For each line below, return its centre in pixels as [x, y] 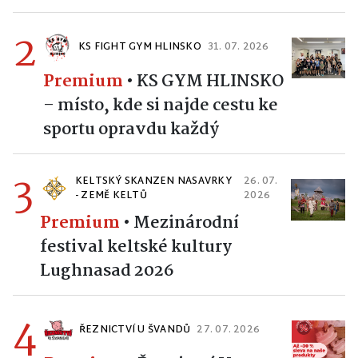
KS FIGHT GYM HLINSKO [140, 48]
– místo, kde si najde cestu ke [161, 106]
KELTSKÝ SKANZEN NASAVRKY [153, 182]
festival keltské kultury [136, 247]
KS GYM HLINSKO [210, 82]
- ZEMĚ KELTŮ [111, 196]
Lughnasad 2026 [107, 271]
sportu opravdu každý [131, 130]
